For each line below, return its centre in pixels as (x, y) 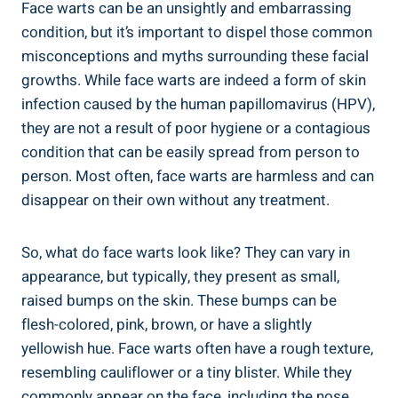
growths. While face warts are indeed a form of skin (194, 81)
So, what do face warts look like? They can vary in (186, 253)
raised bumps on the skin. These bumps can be (179, 301)
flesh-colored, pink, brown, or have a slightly (167, 325)
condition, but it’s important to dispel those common (197, 33)
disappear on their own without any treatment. (175, 201)
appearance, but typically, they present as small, (180, 277)
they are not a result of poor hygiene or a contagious (196, 129)
